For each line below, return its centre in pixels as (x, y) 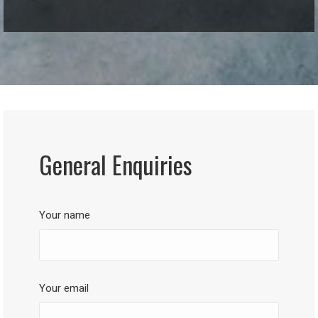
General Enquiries (116, 164)
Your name (65, 215)
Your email (64, 288)
